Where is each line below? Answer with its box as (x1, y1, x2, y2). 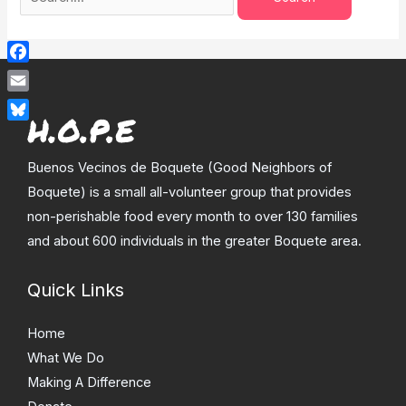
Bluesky (7, 123, 56, 140)
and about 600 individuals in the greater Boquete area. (27, 233, 362, 250)
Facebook (7, 65, 70, 82)
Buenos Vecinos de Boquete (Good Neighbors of (27, 159, 332, 177)
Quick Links (27, 278, 124, 301)
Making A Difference (27, 374, 151, 391)
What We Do (27, 350, 104, 366)
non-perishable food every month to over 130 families (27, 208, 358, 226)
